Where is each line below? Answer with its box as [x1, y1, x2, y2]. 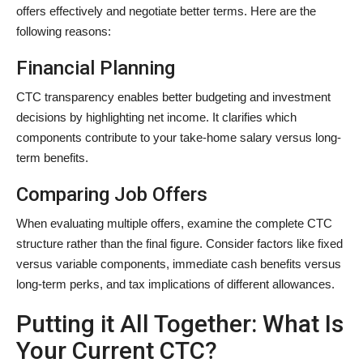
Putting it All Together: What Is [16, 309, 344, 338]
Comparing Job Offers [16, 182, 207, 206]
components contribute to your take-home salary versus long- [16, 130, 341, 144]
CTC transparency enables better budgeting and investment [16, 89, 331, 104]
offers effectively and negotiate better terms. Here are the [16, 3, 316, 18]
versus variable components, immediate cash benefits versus [16, 256, 341, 271]
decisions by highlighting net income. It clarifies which [16, 109, 297, 124]
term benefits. [16, 150, 88, 164]
